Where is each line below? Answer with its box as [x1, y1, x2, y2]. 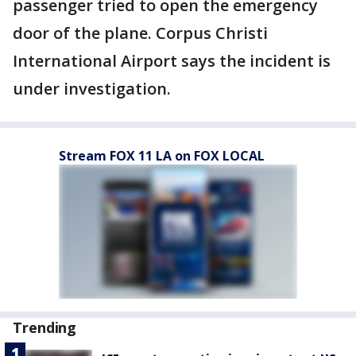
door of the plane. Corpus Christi [13, 22, 268, 44]
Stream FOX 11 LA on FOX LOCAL [59, 147, 265, 164]
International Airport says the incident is [13, 50, 331, 72]
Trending [13, 318, 77, 337]
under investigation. [13, 78, 171, 99]
